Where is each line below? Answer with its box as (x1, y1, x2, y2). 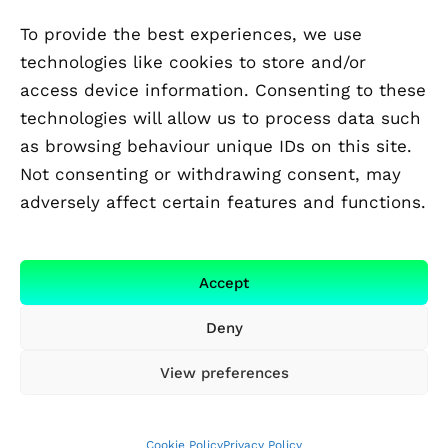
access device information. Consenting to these (20, 80, 426, 100)
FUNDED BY (40, 240, 123, 260)
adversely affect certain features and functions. (20, 192, 426, 212)
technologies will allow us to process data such (20, 108, 421, 128)
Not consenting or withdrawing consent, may (20, 164, 401, 184)
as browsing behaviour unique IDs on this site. (20, 136, 412, 156)
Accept (199, 273, 249, 292)
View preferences (159, 363, 289, 382)
